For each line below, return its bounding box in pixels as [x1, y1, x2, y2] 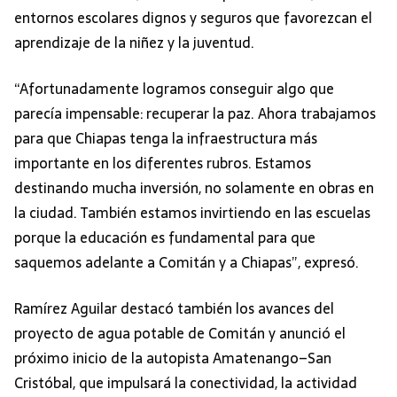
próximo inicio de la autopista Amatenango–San [14, 346, 331, 370]
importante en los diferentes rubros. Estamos [14, 152, 311, 175]
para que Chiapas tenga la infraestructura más [14, 127, 317, 151]
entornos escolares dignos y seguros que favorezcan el [14, 6, 372, 30]
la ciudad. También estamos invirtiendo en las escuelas [14, 201, 370, 225]
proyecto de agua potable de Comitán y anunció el [14, 322, 346, 346]
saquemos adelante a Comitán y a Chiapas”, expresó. [14, 251, 359, 275]
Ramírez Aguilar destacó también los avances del [14, 297, 334, 321]
